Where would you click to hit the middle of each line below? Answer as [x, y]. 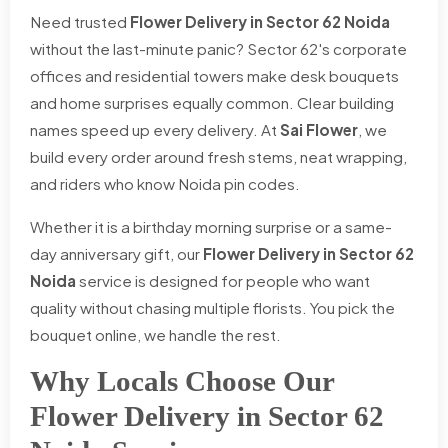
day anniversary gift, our [116, 254]
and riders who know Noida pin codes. [165, 184]
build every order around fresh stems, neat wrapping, [218, 157]
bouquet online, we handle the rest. [155, 335]
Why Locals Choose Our [182, 381]
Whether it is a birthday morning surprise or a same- [211, 227]
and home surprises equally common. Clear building [212, 103]
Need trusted [80, 22]
